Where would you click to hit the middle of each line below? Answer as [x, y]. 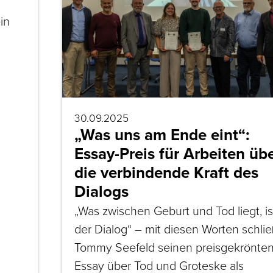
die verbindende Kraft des [166, 172]
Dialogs [101, 191]
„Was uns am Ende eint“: [162, 134]
